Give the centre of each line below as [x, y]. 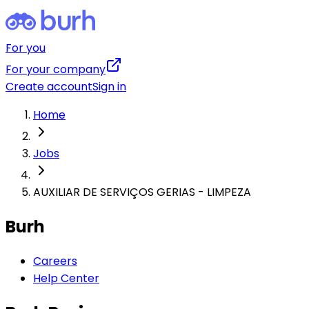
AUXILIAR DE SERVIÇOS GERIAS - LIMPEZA [142, 192]
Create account [49, 87]
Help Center [66, 278]
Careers [55, 261]
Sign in [109, 87]
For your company [56, 69]
